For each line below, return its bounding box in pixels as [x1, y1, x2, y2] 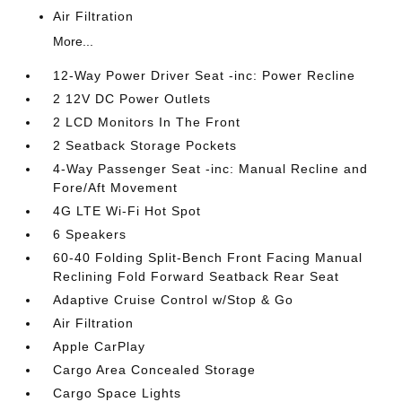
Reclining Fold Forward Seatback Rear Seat [53, 269, 340, 284]
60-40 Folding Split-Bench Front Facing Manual [53, 250, 363, 265]
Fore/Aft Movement [53, 180, 179, 195]
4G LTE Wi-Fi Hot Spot [53, 204, 202, 218]
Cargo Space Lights [53, 386, 182, 400]
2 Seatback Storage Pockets [53, 138, 238, 153]
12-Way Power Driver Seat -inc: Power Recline [53, 68, 356, 83]
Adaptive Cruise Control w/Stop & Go [53, 293, 294, 307]
